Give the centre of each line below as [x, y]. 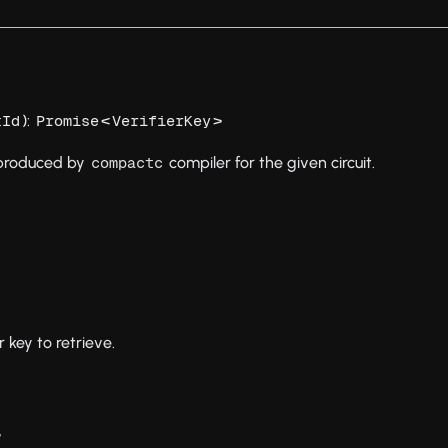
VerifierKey [162, 121]
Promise [68, 121]
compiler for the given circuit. [270, 163]
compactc [127, 163]
